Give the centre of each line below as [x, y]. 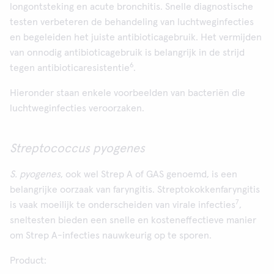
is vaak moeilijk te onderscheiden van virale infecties [123, 205]
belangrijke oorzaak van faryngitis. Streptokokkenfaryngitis [135, 190]
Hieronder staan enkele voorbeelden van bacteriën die [128, 93]
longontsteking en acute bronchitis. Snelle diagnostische [131, 7]
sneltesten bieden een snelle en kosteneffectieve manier [133, 220]
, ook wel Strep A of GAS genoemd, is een [149, 174]
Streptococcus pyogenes [79, 149]
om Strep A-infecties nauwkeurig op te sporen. [111, 235]
